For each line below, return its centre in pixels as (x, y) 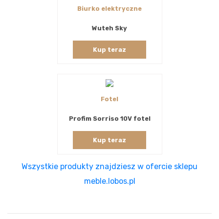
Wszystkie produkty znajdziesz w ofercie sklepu (109, 166)
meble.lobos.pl (109, 181)
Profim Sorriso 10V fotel (109, 118)
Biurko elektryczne (109, 8)
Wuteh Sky (109, 28)
